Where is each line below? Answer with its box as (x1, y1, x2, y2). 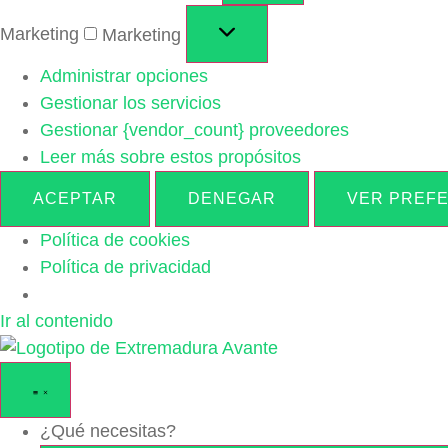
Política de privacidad (40, 256, 211, 277)
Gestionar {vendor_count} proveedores (40, 119, 349, 140)
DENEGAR (188, 189, 276, 207)
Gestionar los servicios (40, 92, 221, 113)
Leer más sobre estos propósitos (40, 146, 301, 167)
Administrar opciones (40, 65, 208, 86)
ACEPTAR (33, 189, 117, 207)
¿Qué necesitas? (40, 420, 176, 441)
